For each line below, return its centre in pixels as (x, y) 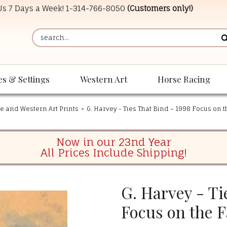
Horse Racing (184, 79)
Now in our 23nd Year (113, 142)
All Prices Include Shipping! (113, 153)
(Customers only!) (160, 8)
